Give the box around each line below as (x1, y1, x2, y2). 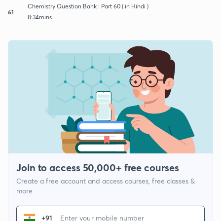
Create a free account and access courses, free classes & (16, 176, 195, 186)
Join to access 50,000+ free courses (16, 161, 179, 175)
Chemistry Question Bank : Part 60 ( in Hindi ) (28, 2, 148, 10)
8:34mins (28, 13, 52, 21)
